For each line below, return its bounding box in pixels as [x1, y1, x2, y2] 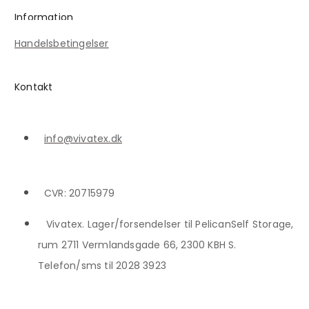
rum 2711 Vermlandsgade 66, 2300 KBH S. [38, 237, 237, 252]
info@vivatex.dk [44, 131, 122, 146]
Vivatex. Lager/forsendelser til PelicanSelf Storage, [46, 217, 294, 231]
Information [14, 10, 74, 25]
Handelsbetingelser [14, 37, 109, 51]
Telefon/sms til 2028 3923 [38, 258, 166, 272]
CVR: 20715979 [44, 186, 115, 200]
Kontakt [14, 79, 53, 94]
